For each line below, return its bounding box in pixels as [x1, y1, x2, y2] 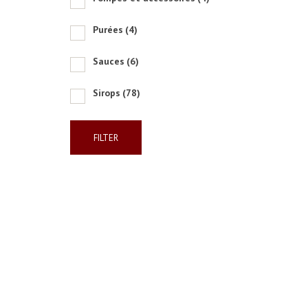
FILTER [93, 131, 118, 144]
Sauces [93, 55, 124, 67]
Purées [93, 23, 123, 36]
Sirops [93, 87, 120, 99]
